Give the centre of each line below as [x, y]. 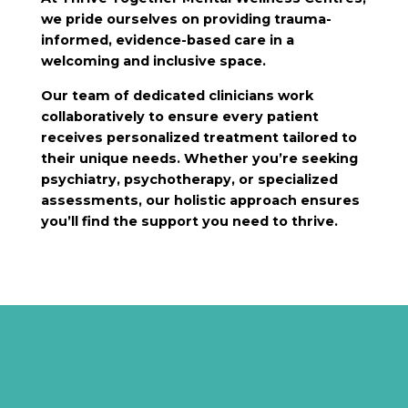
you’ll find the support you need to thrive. [189, 221]
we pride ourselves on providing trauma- [186, 20]
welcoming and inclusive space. [153, 61]
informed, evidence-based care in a [167, 41]
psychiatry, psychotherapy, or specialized [189, 179]
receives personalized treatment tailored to [199, 137]
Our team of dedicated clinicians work [177, 95]
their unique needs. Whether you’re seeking [199, 158]
